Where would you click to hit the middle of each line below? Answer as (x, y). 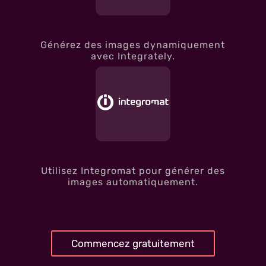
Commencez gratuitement (133, 243)
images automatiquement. (133, 182)
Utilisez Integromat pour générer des (133, 170)
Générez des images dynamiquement (133, 45)
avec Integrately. (133, 56)
